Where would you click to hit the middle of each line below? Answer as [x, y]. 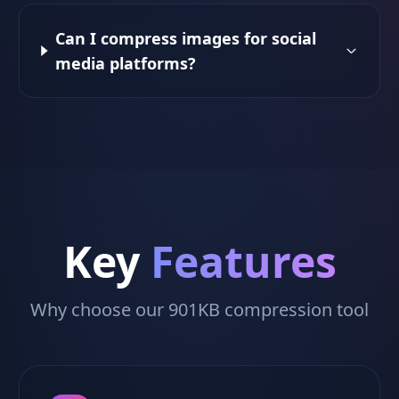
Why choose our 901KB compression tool [199, 309]
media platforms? [125, 63]
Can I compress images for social [185, 38]
